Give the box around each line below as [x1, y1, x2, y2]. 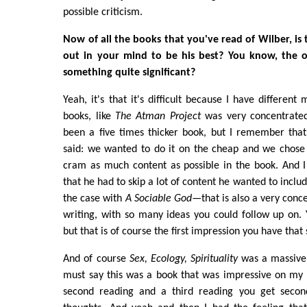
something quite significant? [63, 66, 196, 78]
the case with [63, 193, 125, 204]
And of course [63, 253, 130, 265]
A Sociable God [125, 193, 192, 204]
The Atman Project [115, 110, 201, 122]
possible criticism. [63, 6, 143, 18]
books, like [63, 110, 116, 122]
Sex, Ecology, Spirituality [129, 253, 238, 265]
